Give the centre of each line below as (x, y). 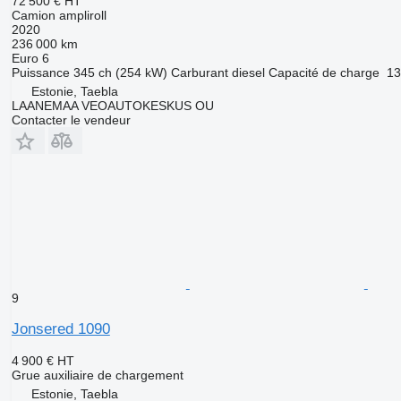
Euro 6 (30, 58)
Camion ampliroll (59, 15)
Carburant (199, 72)
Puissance (40, 72)
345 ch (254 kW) (120, 72)
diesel (248, 72)
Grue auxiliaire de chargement (97, 375)
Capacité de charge (324, 72)
